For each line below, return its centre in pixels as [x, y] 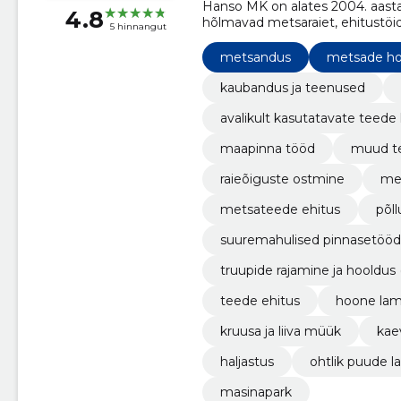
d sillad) [242, 286]
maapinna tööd [267, 148]
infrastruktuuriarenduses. [278, 54]
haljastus [247, 361]
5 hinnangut [138, 27]
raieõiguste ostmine [282, 179]
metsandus [255, 57]
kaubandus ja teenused [292, 87]
